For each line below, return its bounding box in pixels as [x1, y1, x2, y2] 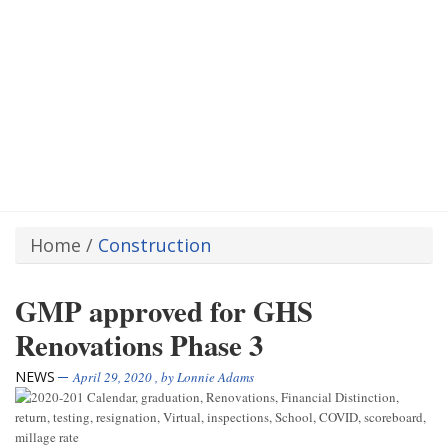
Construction [98, 233, 211, 258]
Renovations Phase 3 [15, 324, 263, 367]
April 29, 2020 [73, 368, 152, 387]
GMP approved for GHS [15, 290, 313, 333]
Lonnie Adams [177, 368, 254, 387]
